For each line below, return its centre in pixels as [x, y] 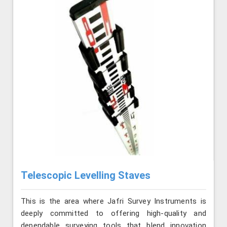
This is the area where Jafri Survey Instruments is [113, 201]
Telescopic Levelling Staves [86, 176]
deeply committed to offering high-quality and [113, 213]
